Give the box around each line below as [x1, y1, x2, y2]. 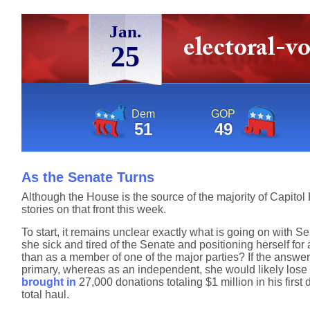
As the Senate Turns [21, 170, 154, 185]
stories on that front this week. [21, 203, 166, 215]
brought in [21, 276, 76, 288]
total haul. [21, 289, 69, 300]
